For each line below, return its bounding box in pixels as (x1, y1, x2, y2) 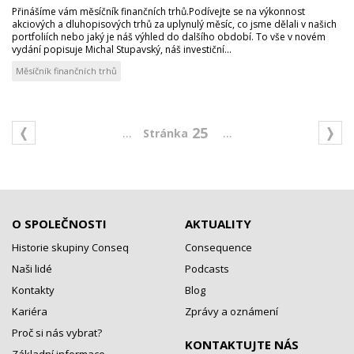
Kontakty (12, 283, 55, 297)
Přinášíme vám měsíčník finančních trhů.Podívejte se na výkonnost (12, 5, 305, 18)
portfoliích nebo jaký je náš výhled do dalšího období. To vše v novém (12, 30, 326, 43)
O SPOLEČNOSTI (12, 216, 107, 232)
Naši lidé (12, 262, 52, 276)
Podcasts (185, 262, 229, 276)
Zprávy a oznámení (185, 304, 278, 318)
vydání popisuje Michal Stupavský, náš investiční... (12, 43, 232, 56)
